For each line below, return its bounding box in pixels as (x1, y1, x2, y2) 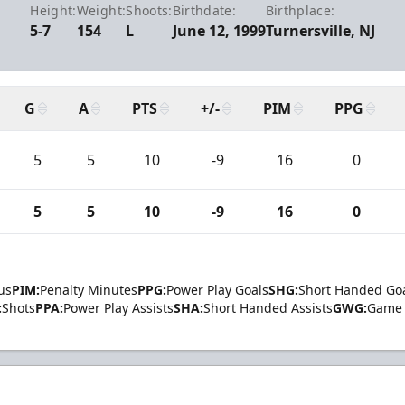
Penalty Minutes (40, 281, 137, 298)
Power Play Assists (63, 299, 174, 316)
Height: (30, 2, 77, 19)
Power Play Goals (166, 281, 268, 298)
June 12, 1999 (172, 21, 266, 41)
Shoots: (126, 2, 173, 19)
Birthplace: (265, 2, 335, 19)
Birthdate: (172, 2, 237, 19)
